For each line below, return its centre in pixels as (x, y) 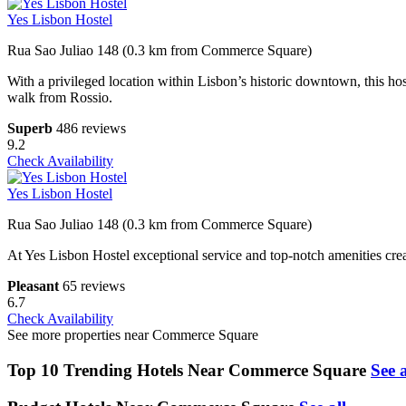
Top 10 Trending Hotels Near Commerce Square (187, 370)
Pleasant (33, 286)
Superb (30, 129)
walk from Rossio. (60, 98)
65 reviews (94, 286)
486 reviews (91, 129)
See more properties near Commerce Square (133, 335)
